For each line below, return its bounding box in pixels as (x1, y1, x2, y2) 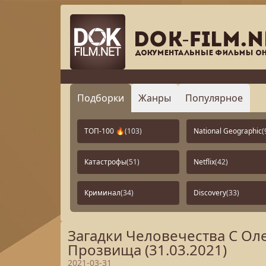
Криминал (84, 188, 121, 198)
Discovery (194, 188, 226, 198)
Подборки (77, 91, 124, 104)
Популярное (185, 91, 243, 104)
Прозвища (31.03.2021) (68, 240, 227, 259)
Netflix (194, 157, 215, 167)
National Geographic (194, 126, 262, 136)
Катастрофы (84, 157, 126, 167)
